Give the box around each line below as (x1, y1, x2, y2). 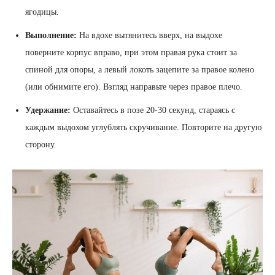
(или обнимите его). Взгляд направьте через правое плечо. (25, 82, 242, 92)
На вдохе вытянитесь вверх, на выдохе (77, 31, 222, 41)
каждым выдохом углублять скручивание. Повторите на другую (25, 123, 261, 133)
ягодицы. (25, 7, 59, 17)
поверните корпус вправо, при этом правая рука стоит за (25, 48, 237, 58)
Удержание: (25, 106, 71, 115)
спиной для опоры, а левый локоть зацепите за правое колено (25, 65, 254, 75)
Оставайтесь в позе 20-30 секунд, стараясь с (71, 106, 235, 115)
